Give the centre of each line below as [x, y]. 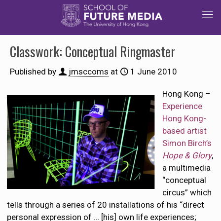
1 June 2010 [154, 72]
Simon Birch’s [187, 143]
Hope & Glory [187, 155]
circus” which [187, 192]
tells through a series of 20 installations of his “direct [106, 205]
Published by [33, 72]
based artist [185, 131]
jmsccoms [89, 72]
